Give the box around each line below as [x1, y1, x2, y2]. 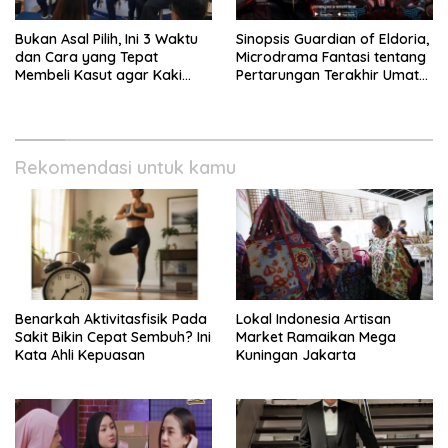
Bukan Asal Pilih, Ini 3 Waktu [15, 30, 198, 49]
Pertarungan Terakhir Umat [236, 66, 419, 85]
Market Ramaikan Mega [236, 328, 396, 347]
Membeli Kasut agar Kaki [15, 66, 182, 85]
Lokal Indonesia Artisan [236, 310, 391, 329]
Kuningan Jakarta [236, 346, 356, 365]
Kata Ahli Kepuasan [15, 346, 145, 365]
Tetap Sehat [15, 84, 95, 103]
